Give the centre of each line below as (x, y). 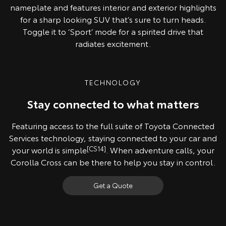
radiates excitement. (113, 43)
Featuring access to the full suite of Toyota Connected (113, 126)
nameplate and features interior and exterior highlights (113, 7)
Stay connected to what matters (113, 104)
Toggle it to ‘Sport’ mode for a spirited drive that (113, 31)
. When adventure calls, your (160, 150)
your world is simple (49, 150)
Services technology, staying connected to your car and (113, 138)
